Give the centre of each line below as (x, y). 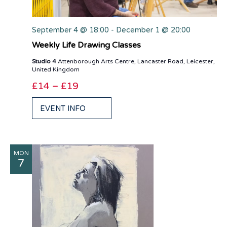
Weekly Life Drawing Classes (86, 45)
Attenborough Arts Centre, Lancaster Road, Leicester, (136, 61)
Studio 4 (45, 61)
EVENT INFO (63, 108)
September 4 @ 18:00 (70, 30)
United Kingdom (56, 69)
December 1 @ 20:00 (153, 30)
